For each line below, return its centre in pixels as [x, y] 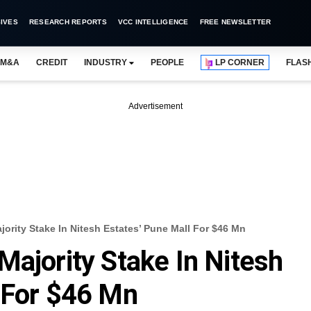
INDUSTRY [105, 62]
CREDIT [51, 62]
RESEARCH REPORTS [68, 22]
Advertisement [155, 106]
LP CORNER [240, 62]
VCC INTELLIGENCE [153, 22]
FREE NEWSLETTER [235, 22]
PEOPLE [167, 62]
